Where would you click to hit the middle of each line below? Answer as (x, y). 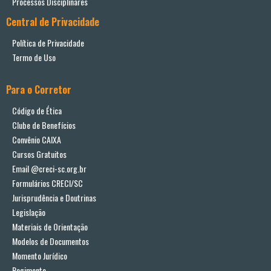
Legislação (29, 212)
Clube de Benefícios (44, 125)
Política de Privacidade (48, 43)
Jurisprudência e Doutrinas (54, 198)
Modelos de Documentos (51, 241)
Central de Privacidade (53, 22)
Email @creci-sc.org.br (49, 169)
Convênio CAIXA (37, 140)
